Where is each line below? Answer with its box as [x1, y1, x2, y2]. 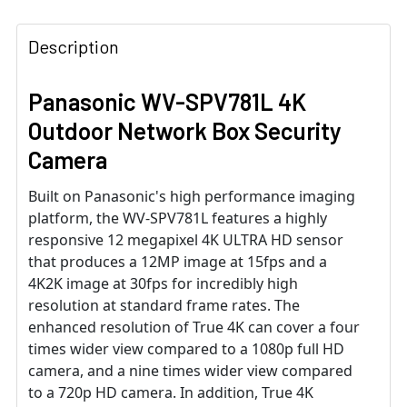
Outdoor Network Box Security [28, 116, 342, 145]
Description [28, 35, 119, 58]
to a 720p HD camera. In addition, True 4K [28, 382, 313, 403]
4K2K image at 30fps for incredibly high [28, 273, 298, 294]
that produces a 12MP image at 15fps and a [28, 252, 327, 273]
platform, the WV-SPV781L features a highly [28, 208, 327, 229]
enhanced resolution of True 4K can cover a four [28, 317, 360, 338]
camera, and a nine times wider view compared [28, 361, 352, 382]
